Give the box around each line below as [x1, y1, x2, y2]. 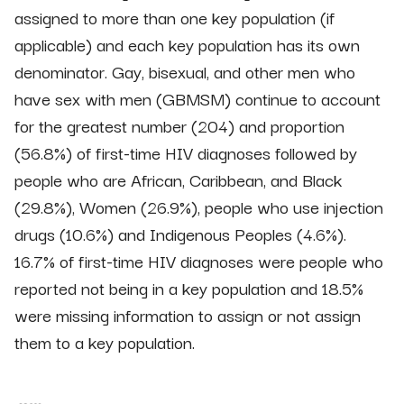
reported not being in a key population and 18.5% [14, 273, 363, 301]
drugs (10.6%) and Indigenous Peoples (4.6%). [14, 219, 346, 247]
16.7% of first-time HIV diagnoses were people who [14, 246, 383, 274]
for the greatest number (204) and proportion [14, 111, 344, 139]
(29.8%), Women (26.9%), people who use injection [14, 192, 383, 220]
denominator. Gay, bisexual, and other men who [14, 57, 355, 85]
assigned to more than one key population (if [14, 3, 335, 31]
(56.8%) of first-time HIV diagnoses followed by [14, 138, 357, 166]
